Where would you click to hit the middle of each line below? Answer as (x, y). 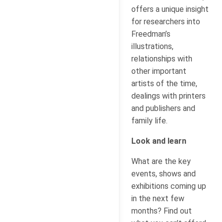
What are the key (161, 161)
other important (159, 71)
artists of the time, (164, 83)
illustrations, (152, 46)
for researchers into (166, 21)
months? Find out (162, 211)
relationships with (162, 58)
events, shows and (164, 173)
